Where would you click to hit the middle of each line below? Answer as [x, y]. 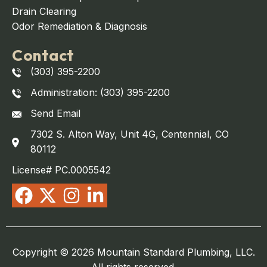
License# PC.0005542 [61, 170]
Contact [43, 55]
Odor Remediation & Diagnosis [80, 27]
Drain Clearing [44, 12]
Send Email [55, 114]
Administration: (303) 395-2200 [100, 93]
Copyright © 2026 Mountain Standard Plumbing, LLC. [133, 252]
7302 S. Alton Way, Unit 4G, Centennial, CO [130, 134]
